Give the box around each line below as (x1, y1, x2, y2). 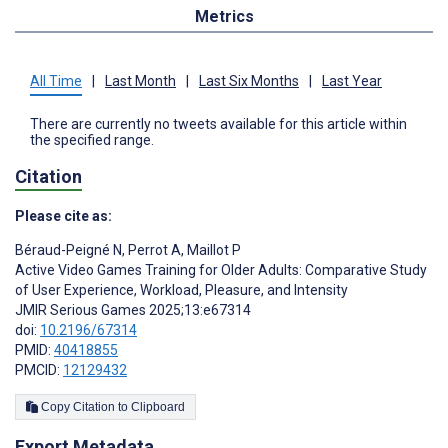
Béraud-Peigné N (15, 242, 122, 259)
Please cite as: (15, 208, 112, 225)
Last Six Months (199, 72, 299, 89)
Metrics (194, 6, 254, 26)
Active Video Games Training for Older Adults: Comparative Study (15, 262, 427, 279)
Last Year (322, 72, 382, 89)
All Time (30, 72, 82, 89)
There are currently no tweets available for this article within (30, 115, 407, 132)
